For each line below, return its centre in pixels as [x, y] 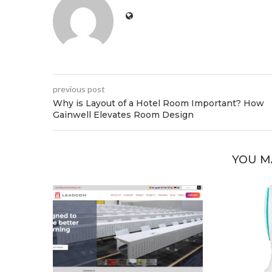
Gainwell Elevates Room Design [123, 114]
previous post [79, 89]
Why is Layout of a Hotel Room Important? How [158, 103]
